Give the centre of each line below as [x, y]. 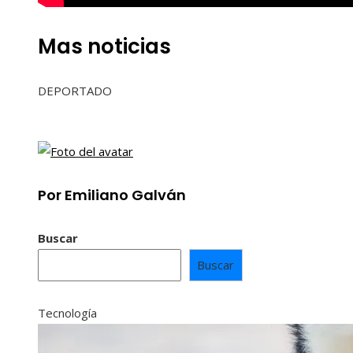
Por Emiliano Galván [112, 195]
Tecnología [67, 312]
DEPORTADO [75, 91]
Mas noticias [104, 47]
